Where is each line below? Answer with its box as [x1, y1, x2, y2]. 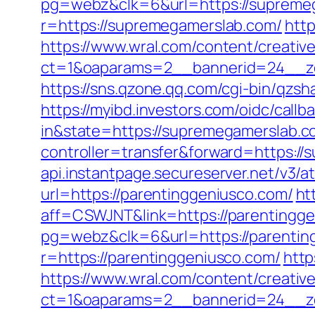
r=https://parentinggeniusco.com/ [41, 247, 281, 268]
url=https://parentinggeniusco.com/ [41, 184, 293, 205]
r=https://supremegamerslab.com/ [41, 15, 282, 36]
